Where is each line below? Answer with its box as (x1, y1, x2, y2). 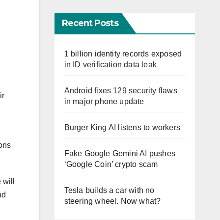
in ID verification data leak (64, 60, 157, 69)
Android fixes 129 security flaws (64, 86, 177, 95)
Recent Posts (61, 18, 118, 29)
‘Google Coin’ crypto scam (64, 160, 158, 169)
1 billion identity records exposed (64, 50, 182, 58)
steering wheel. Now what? (64, 197, 161, 206)
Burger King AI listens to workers (64, 123, 181, 132)
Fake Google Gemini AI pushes (64, 149, 176, 158)
